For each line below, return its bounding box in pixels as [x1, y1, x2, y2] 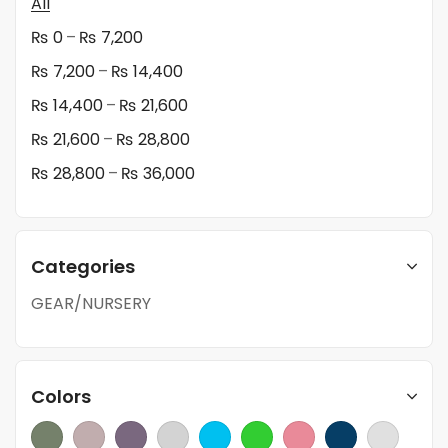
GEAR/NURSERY [31, 292, 151, 316]
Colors [31, 384, 91, 410]
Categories [31, 254, 135, 280]
